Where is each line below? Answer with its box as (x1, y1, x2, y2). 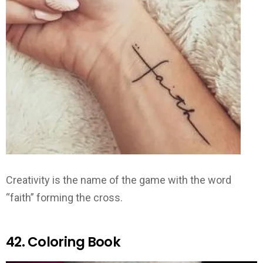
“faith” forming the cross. (6, 191, 123, 204)
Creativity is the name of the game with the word (6, 174, 231, 187)
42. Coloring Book (6, 232, 121, 252)
